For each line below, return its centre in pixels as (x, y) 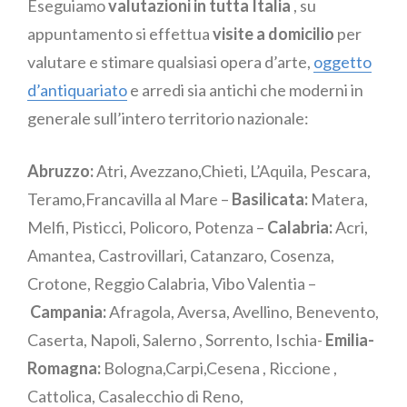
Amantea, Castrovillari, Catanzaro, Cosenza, (181, 256)
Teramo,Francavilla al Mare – (129, 199)
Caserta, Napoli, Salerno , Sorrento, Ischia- (176, 340)
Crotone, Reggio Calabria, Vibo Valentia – (172, 284)
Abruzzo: (60, 171)
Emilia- (350, 340)
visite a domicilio (273, 34)
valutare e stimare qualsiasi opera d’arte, (170, 62)
